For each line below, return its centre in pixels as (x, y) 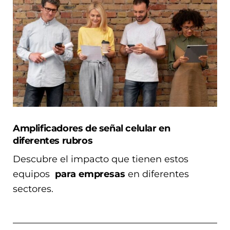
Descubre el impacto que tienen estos (101, 159)
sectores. (33, 189)
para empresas (90, 174)
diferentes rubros (53, 141)
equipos (34, 174)
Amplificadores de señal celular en (92, 128)
